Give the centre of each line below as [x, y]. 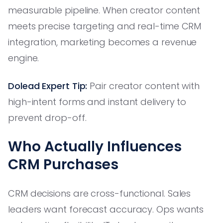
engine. [24, 58]
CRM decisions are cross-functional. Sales [100, 193]
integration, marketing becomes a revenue [103, 42]
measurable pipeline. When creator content [104, 10]
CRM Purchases [63, 164]
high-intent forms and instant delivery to [97, 102]
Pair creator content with [144, 86]
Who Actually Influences [95, 146]
